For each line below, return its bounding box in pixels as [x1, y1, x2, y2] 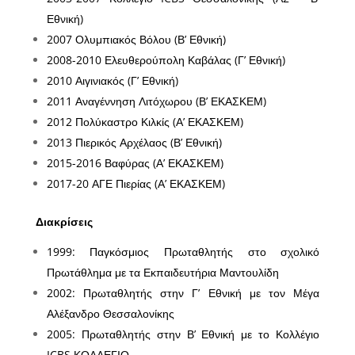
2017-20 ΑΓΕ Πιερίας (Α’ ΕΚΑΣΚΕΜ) [46, 175, 225, 191]
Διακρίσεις [35, 213, 93, 229]
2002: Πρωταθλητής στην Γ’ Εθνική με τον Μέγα [46, 284, 320, 300]
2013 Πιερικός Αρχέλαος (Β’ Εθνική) [46, 134, 222, 150]
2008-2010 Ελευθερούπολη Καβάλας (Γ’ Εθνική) [46, 52, 285, 67]
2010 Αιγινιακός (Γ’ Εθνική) [46, 72, 178, 88]
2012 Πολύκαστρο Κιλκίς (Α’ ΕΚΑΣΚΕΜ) [46, 113, 243, 129]
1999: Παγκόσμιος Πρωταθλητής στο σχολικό [46, 243, 320, 259]
